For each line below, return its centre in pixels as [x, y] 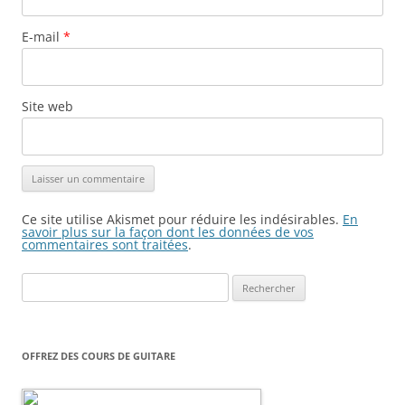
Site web [47, 107]
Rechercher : [54, 283]
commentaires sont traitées [105, 245]
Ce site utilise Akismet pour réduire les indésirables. [182, 220]
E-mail [42, 37]
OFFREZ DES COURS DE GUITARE [99, 356]
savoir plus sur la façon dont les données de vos [168, 232]
